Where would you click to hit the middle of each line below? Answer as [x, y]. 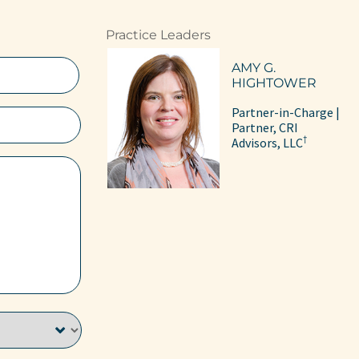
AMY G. [254, 67]
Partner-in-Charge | [286, 112]
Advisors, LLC [268, 142]
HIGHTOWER [274, 83]
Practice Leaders [159, 34]
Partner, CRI [265, 127]
